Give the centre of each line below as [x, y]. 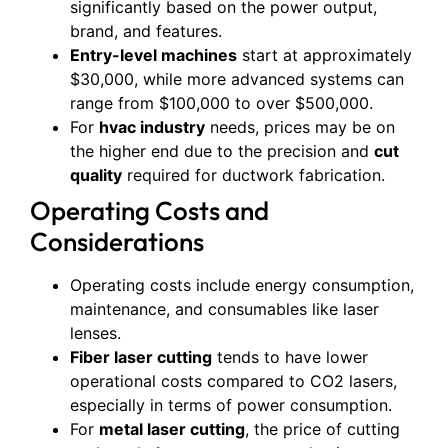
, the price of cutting [322, 429]
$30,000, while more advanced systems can [237, 79]
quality [96, 175]
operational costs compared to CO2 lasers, [233, 381]
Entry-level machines [153, 55]
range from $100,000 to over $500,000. [221, 103]
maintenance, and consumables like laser [224, 309]
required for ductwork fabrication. [253, 175]
